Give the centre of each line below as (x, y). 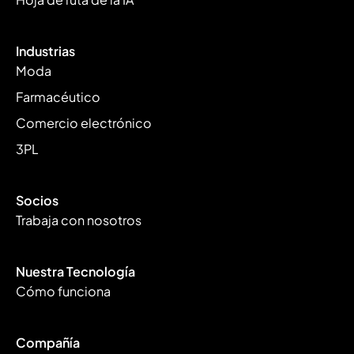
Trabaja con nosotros (79, 220)
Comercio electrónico (84, 122)
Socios (37, 200)
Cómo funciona (63, 291)
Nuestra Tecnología (75, 271)
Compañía (48, 342)
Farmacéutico (58, 96)
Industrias (45, 51)
